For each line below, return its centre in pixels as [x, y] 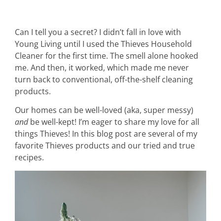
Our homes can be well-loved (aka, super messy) [104, 110]
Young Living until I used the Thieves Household [103, 44]
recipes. [29, 158]
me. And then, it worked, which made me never [102, 67]
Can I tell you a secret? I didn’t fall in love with [98, 32]
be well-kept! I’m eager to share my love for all [115, 122]
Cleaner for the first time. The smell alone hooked [107, 55]
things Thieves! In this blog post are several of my [106, 134]
